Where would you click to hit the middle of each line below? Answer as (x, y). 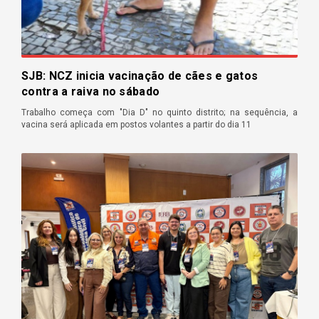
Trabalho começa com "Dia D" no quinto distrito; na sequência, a (159, 113)
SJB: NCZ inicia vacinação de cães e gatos (140, 76)
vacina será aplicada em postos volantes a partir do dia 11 (136, 125)
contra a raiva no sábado (91, 92)
